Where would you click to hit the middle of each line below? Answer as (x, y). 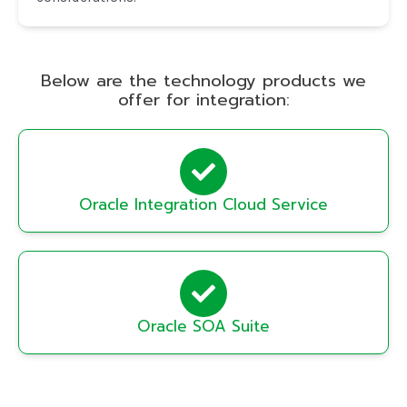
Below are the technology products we (203, 81)
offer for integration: (203, 100)
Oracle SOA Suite (203, 327)
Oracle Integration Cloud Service (203, 205)
